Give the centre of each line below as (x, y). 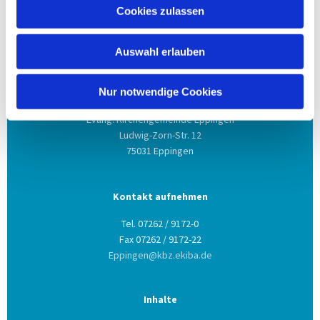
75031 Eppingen (160, 151)
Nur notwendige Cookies (160, 91)
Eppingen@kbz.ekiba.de (160, 255)
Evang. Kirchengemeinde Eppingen (160, 120)
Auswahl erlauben (160, 51)
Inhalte (160, 300)
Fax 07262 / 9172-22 (160, 240)
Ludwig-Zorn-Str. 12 (160, 135)
